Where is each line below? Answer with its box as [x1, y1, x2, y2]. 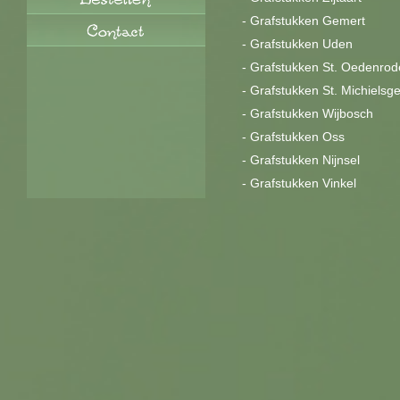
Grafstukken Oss [250, 129, 345, 144]
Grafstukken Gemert [250, 13, 365, 28]
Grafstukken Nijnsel [250, 153, 360, 167]
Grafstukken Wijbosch [250, 106, 373, 121]
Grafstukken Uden [250, 37, 353, 51]
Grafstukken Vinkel [250, 176, 356, 190]
